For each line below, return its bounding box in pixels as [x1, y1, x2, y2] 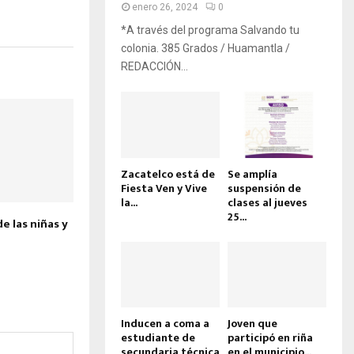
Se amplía [228, 164, 277, 183]
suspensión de [228, 179, 301, 198]
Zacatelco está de [121, 164, 215, 183]
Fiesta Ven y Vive [121, 179, 207, 198]
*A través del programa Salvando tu [121, 24, 299, 37]
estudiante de [121, 328, 195, 347]
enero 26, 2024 [132, 2, 198, 13]
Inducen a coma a [121, 314, 209, 333]
